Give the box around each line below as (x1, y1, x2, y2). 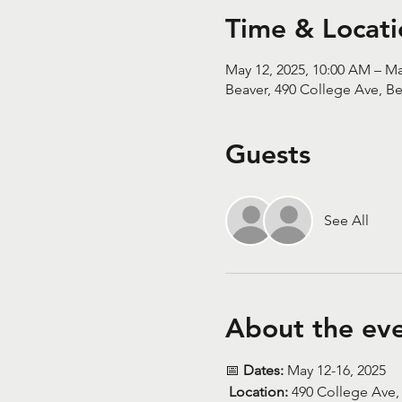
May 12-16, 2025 (283, 362, 386, 379)
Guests (224, 138, 310, 170)
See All (323, 212, 369, 229)
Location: (228, 383, 288, 400)
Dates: (242, 362, 284, 379)
